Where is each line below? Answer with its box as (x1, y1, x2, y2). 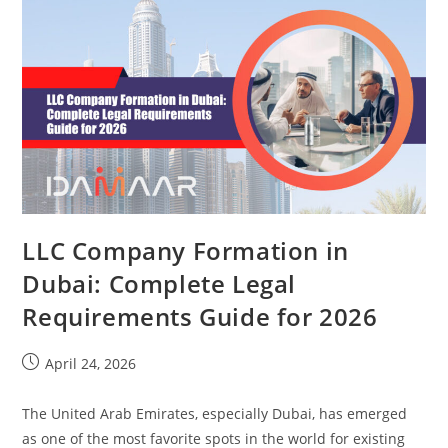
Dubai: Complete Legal (22, 266, 297, 300)
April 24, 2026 (45, 353, 137, 373)
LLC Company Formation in (22, 233, 349, 267)
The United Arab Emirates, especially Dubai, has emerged (22, 403, 408, 423)
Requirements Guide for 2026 (22, 299, 378, 333)
